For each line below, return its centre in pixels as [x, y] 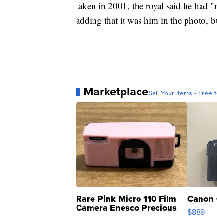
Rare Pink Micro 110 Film [126, 199]
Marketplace [116, 92]
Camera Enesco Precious [126, 208]
